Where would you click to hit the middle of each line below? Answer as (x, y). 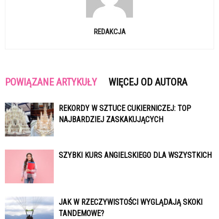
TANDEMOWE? (81, 213)
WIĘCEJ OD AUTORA (148, 82)
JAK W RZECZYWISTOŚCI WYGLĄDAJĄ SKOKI (131, 202)
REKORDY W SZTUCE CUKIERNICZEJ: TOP (125, 108)
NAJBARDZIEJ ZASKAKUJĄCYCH (111, 119)
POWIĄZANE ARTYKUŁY (51, 82)
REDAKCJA (109, 32)
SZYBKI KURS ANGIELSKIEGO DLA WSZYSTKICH (135, 155)
